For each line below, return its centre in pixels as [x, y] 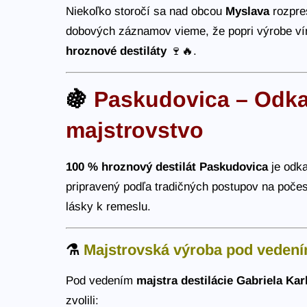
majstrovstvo [135, 130]
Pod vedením [101, 280]
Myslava [248, 11]
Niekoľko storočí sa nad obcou [146, 11]
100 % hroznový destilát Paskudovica [167, 167]
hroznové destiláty [116, 51]
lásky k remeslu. [109, 206]
